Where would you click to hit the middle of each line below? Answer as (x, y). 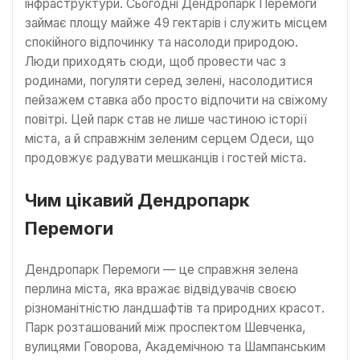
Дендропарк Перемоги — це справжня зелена (162, 270)
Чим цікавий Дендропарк (137, 200)
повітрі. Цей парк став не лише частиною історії (166, 119)
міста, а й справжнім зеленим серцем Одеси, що (170, 138)
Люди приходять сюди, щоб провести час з (155, 61)
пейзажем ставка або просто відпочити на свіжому (176, 100)
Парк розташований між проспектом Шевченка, (166, 327)
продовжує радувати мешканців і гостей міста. (166, 157)
